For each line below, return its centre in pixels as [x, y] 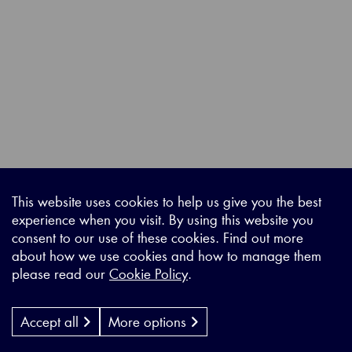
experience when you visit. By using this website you [163, 219]
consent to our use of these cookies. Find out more [158, 237]
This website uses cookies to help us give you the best [167, 201]
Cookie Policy [148, 273]
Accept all [51, 321]
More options [149, 321]
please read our [60, 273]
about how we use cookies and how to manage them [167, 255]
